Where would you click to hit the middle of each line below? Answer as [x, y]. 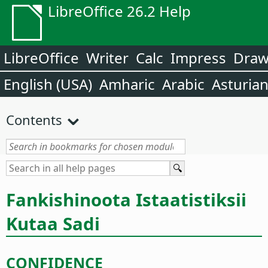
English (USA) [48, 84]
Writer [107, 58]
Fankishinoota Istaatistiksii [126, 200]
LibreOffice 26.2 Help [119, 11]
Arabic [183, 84]
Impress [198, 58]
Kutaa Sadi [53, 223]
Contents [34, 120]
